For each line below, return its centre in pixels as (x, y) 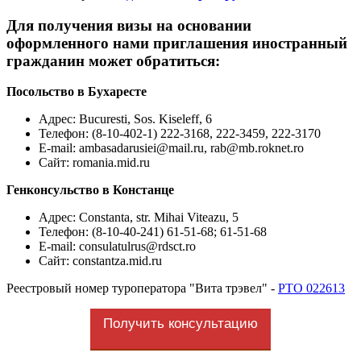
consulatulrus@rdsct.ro (136, 247)
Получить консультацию (180, 324)
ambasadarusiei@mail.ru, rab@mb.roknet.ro (190, 148)
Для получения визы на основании (129, 25)
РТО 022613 (311, 288)
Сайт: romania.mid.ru (94, 163)
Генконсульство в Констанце (90, 190)
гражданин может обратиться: (113, 60)
